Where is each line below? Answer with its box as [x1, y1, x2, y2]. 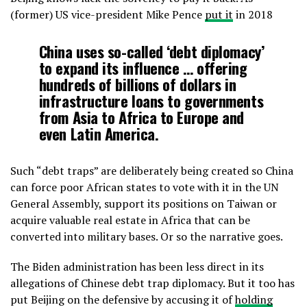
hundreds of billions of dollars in [38, 73, 236, 96]
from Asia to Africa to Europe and [38, 106, 245, 129]
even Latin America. [38, 122, 159, 145]
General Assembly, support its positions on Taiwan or [10, 196, 277, 212]
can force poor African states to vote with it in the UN [10, 180, 279, 195]
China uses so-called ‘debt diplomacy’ [38, 40, 265, 63]
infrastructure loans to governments [38, 89, 264, 112]
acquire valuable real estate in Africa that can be [10, 212, 250, 228]
